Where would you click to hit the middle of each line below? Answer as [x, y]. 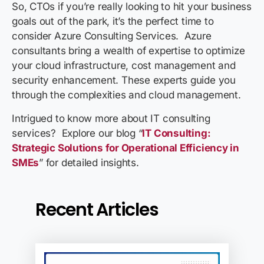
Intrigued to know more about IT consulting [111, 118]
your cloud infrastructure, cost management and [124, 65]
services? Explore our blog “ [77, 133]
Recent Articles [97, 209]
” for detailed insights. [90, 162]
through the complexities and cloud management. [128, 95]
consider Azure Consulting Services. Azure [112, 36]
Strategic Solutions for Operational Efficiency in [126, 148]
